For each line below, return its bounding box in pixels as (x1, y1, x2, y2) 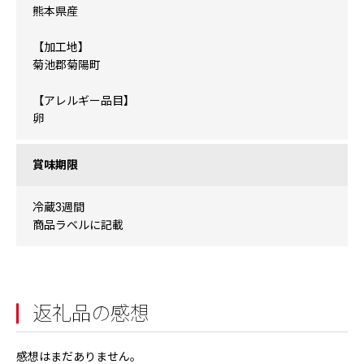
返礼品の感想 (32, 302, 149, 325)
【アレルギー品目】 (32, 94, 135, 107)
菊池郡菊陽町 (32, 58, 101, 71)
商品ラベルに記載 (32, 219, 123, 232)
